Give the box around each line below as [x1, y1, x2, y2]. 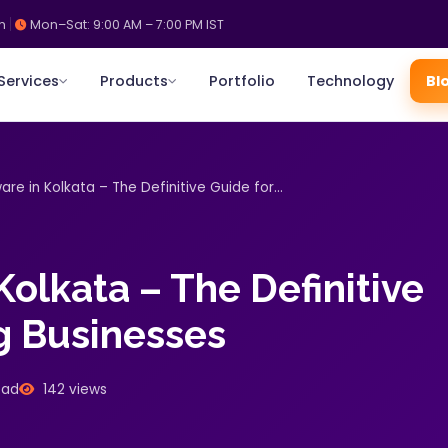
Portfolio [208, 70, 275, 91]
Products [99, 70, 168, 91]
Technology [306, 70, 394, 91]
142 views [39, 380, 107, 399]
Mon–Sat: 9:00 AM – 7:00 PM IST [30, 15, 224, 33]
